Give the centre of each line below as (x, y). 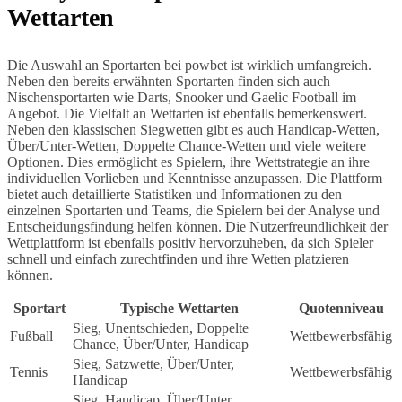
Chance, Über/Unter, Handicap (161, 344)
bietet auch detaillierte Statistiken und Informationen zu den (175, 194)
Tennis (29, 371)
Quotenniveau (341, 308)
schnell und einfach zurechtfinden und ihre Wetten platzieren (178, 258)
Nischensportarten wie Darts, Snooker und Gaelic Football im (182, 97)
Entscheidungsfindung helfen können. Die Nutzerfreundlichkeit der (197, 226)
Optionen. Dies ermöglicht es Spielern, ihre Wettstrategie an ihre (188, 162)
